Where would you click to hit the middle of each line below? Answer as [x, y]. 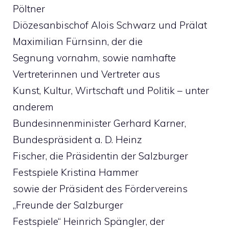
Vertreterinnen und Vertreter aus [86, 74]
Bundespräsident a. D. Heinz [77, 140]
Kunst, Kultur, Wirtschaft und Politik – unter [111, 90]
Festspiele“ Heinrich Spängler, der [89, 221]
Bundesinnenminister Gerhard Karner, [99, 123]
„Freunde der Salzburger [68, 205]
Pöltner [29, 9]
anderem [33, 107]
